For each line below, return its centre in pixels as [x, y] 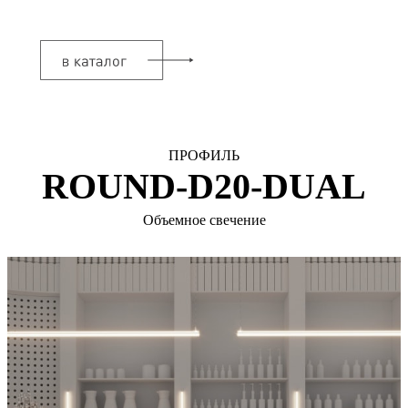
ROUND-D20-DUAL [204, 186]
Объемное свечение [204, 219]
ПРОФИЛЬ [204, 155]
